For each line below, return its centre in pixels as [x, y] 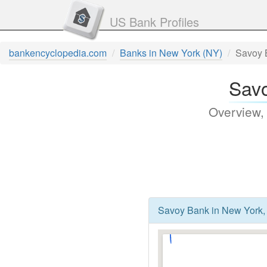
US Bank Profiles [154, 22]
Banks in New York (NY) [171, 53]
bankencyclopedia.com [58, 53]
